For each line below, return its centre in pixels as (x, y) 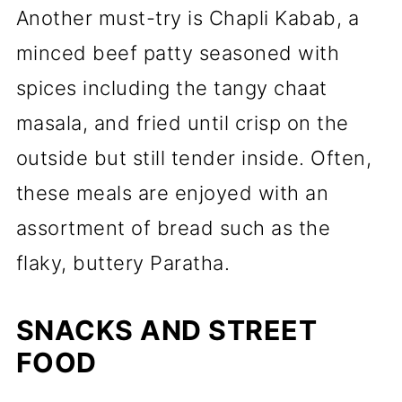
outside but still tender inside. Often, (194, 158)
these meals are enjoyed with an (172, 193)
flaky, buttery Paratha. (123, 263)
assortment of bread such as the (173, 228)
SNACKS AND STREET (166, 330)
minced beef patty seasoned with (178, 53)
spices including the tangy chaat (171, 88)
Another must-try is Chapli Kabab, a (188, 18)
